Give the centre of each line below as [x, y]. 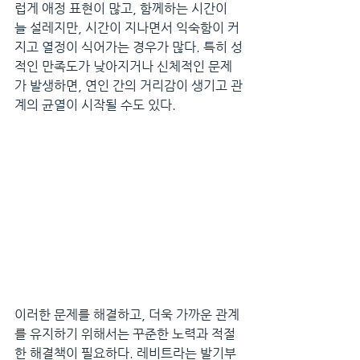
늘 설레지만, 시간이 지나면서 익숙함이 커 [127, 28]
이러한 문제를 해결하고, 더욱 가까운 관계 [127, 314]
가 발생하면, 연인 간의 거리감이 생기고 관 [129, 86]
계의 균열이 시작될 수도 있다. [95, 105]
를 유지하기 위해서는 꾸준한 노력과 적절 [125, 333]
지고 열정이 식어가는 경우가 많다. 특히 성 [129, 47]
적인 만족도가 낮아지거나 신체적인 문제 [123, 66]
